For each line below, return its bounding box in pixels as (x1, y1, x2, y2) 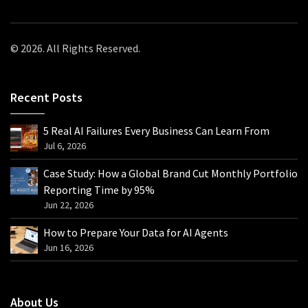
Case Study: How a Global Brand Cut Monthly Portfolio (43, 166, 298, 180)
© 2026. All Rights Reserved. (10, 41, 140, 55)
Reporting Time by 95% (43, 183, 155, 197)
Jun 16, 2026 (43, 241, 93, 254)
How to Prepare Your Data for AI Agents (43, 225, 228, 239)
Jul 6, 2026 (43, 140, 86, 152)
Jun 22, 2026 (43, 199, 93, 211)
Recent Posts (10, 89, 82, 105)
